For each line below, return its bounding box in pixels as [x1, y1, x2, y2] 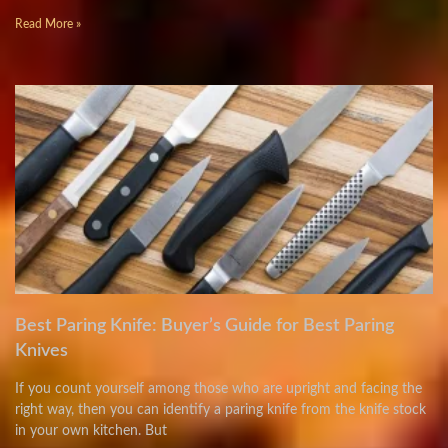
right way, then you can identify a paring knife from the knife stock [15, 403, 426, 417]
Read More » [15, 18, 81, 30]
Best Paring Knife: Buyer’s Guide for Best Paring [15, 317, 394, 335]
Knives [15, 342, 68, 360]
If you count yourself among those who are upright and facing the [15, 382, 422, 396]
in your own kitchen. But [15, 424, 167, 438]
